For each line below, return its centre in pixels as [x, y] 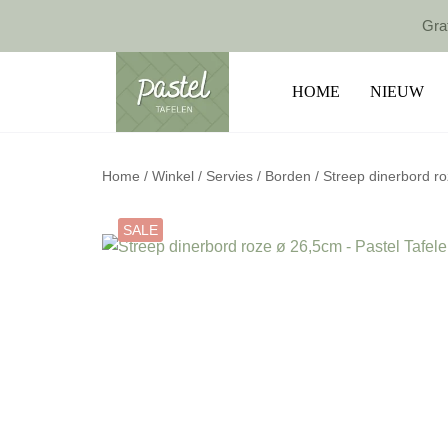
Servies [229, 176]
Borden [288, 176]
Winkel [173, 176]
